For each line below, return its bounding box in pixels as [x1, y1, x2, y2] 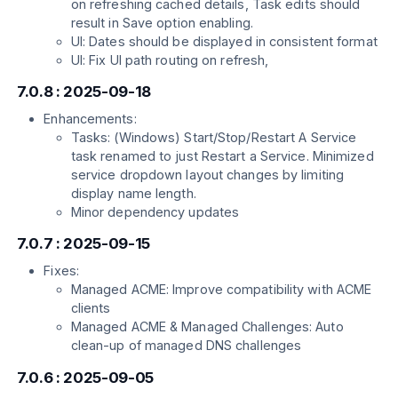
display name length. [70, 186, 196, 202]
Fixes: [44, 263, 79, 279]
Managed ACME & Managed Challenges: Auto [70, 319, 344, 335]
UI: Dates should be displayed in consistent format [70, 33, 378, 49]
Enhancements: [44, 111, 137, 127]
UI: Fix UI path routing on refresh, [70, 52, 269, 68]
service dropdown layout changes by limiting [70, 167, 345, 183]
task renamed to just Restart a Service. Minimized [70, 148, 374, 164]
